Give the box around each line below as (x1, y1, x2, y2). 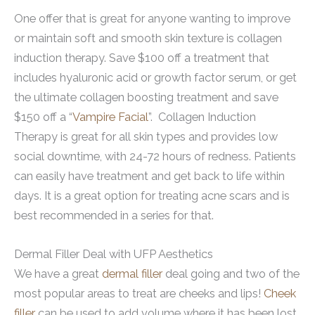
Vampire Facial (72, 110, 148, 124)
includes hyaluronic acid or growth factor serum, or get (14, 71, 297, 85)
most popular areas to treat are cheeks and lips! (14, 286, 264, 300)
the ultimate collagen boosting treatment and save (14, 91, 278, 105)
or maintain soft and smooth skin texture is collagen (14, 32, 282, 46)
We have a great (14, 266, 102, 281)
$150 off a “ (14, 110, 72, 124)
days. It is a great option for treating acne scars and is (14, 189, 290, 203)
